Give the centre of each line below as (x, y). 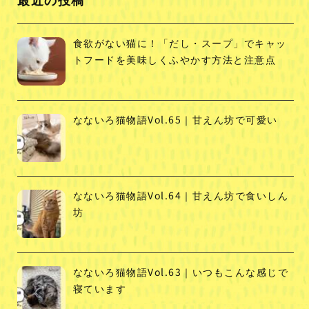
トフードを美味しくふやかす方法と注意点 (174, 59)
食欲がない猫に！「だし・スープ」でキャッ (180, 42)
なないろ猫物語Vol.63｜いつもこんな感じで (180, 271)
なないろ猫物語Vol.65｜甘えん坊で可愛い (175, 119)
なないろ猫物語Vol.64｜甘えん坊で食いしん (180, 196)
